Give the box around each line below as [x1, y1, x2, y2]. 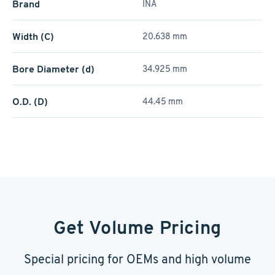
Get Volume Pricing [53, 216, 222, 239]
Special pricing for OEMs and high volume [24, 251, 251, 267]
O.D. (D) [12, 95, 48, 108]
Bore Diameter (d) [12, 63, 95, 76]
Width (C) [12, 30, 54, 43]
